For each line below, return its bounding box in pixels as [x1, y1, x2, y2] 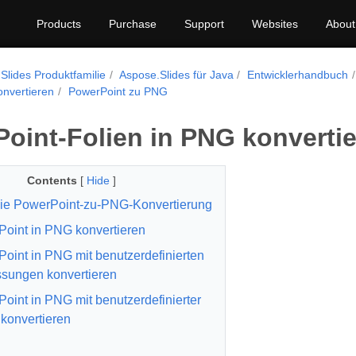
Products [37, 17, 81, 30]
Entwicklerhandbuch [247, 68, 349, 81]
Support [184, 17, 224, 30]
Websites [252, 17, 298, 30]
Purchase [109, 17, 157, 30]
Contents [26, 174, 77, 187]
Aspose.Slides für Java [118, 68, 234, 81]
